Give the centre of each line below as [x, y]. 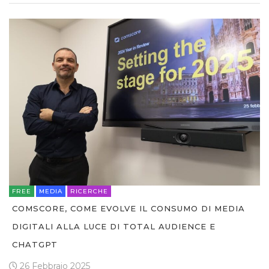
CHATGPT [35, 245]
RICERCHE [89, 192]
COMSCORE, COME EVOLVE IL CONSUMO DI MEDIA [128, 209]
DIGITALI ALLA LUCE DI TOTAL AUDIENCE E [114, 227]
